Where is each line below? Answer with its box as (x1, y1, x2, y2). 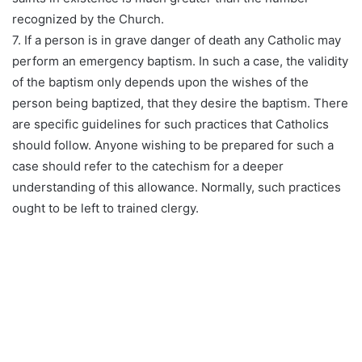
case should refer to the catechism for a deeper (12, 158, 284, 175)
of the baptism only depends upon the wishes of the (12, 74, 309, 90)
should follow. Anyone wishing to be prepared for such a (12, 137, 334, 154)
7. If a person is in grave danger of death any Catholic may (12, 32, 341, 48)
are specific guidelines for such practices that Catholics (12, 116, 329, 133)
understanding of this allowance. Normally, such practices (12, 179, 341, 196)
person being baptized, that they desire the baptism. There (12, 95, 348, 112)
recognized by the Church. (12, 11, 164, 27)
